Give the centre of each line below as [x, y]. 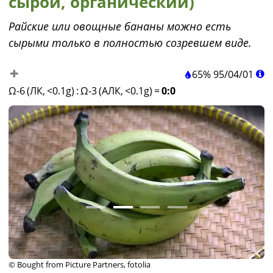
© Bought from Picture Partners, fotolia [80, 264]
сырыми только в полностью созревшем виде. [130, 43]
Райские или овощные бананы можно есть [120, 26]
